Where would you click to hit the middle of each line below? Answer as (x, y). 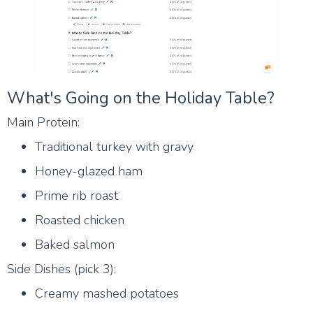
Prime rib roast (77, 195)
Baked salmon (75, 244)
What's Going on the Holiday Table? (141, 97)
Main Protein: (43, 122)
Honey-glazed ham (89, 171)
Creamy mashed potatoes (107, 293)
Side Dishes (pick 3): (61, 269)
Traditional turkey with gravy (114, 146)
